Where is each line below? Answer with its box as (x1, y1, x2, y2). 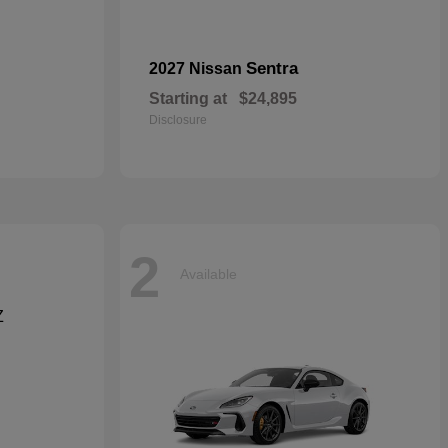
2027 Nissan (149, 60, 246, 77)
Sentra (246, 59, 298, 78)
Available (180, 265, 237, 282)
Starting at (149, 90, 227, 107)
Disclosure (149, 113, 207, 127)
